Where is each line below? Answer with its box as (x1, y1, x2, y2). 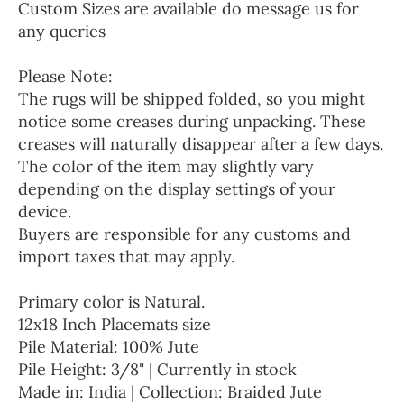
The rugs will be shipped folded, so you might (18, 88, 365, 110)
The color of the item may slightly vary (18, 156, 314, 178)
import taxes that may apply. (18, 246, 234, 268)
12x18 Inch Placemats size (18, 314, 211, 335)
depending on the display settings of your (18, 179, 335, 200)
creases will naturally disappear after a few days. (18, 133, 383, 155)
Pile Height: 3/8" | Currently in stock (18, 359, 297, 381)
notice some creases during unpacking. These (18, 111, 366, 133)
